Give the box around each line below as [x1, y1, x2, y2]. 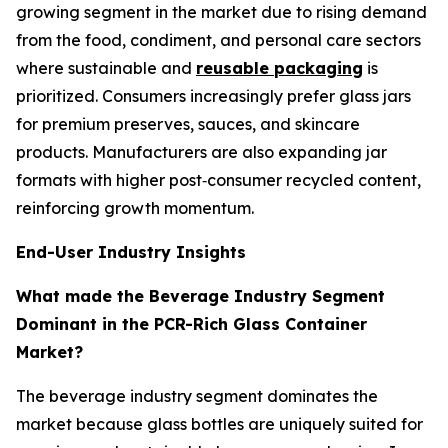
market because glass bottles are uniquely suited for [16, 414, 423, 435]
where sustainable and [16, 58, 196, 79]
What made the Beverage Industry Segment [16, 286, 385, 307]
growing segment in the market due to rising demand [16, 2, 427, 23]
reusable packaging [196, 58, 363, 79]
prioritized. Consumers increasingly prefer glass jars [16, 86, 411, 107]
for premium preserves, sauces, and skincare [16, 114, 360, 135]
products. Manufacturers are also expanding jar [16, 142, 387, 163]
